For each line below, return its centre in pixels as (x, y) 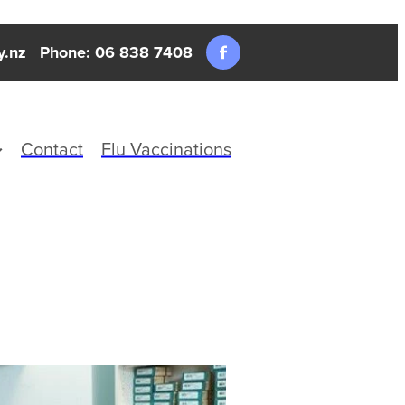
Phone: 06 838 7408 (116, 52)
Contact (52, 148)
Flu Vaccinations (166, 148)
